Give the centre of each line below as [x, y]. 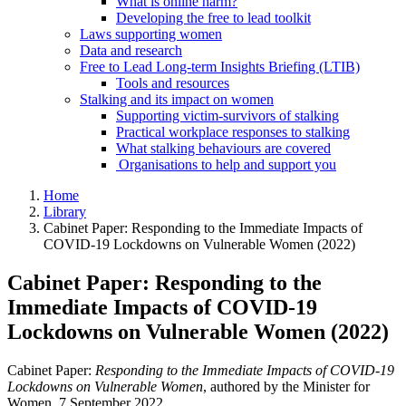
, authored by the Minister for [286, 386]
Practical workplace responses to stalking [233, 132]
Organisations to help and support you [226, 164]
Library [65, 212]
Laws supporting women [151, 34]
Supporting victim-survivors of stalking [227, 116]
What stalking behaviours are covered [223, 148]
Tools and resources [173, 83]
